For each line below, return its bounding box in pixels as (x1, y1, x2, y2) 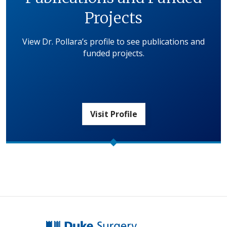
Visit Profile (90, 108, 137, 120)
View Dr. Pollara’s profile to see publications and (22, 36, 205, 48)
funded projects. (83, 48, 144, 59)
